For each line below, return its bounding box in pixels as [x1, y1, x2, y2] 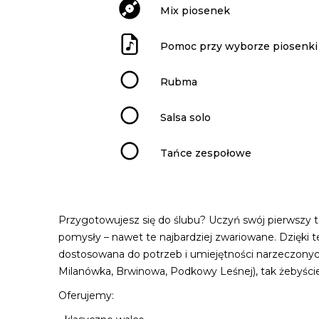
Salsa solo [160, 110, 211, 124]
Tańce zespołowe [160, 146, 251, 159]
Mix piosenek [160, 4, 230, 17]
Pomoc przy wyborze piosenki [160, 39, 318, 53]
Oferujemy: [58, 289, 114, 302]
